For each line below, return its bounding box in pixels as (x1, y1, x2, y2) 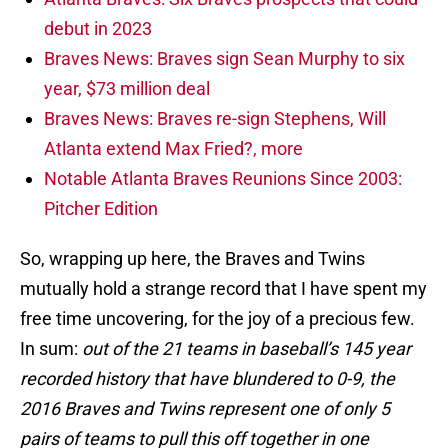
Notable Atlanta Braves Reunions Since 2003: (44, 168, 402, 190)
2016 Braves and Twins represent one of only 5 (20, 398, 390, 420)
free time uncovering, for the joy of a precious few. (20, 308, 415, 330)
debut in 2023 (44, 18, 152, 40)
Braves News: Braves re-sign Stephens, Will (44, 108, 386, 130)
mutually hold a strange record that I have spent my (20, 278, 427, 300)
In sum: (20, 338, 82, 360)
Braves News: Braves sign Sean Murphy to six (44, 48, 405, 70)
